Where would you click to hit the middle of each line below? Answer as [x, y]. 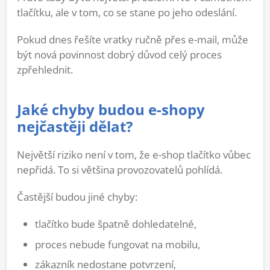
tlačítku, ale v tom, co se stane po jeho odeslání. [127, 13]
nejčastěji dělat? [75, 127]
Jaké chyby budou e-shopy [111, 110]
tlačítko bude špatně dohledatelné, [116, 224]
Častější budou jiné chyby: [77, 197]
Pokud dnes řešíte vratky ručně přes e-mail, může [133, 40]
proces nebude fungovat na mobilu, [118, 244]
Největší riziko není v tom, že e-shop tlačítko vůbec [134, 155]
